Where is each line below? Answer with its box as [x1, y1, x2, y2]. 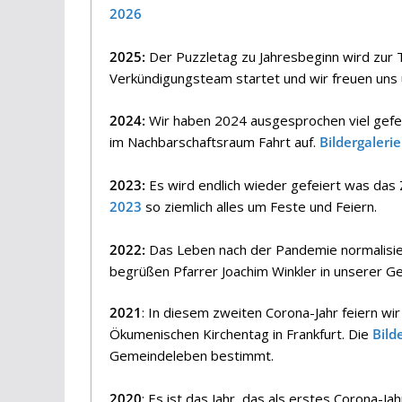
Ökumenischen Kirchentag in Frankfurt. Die [109, 325, 372, 343]
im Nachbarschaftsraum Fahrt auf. [109, 132, 319, 151]
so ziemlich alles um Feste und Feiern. [142, 197, 377, 215]
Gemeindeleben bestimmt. [109, 346, 274, 364]
